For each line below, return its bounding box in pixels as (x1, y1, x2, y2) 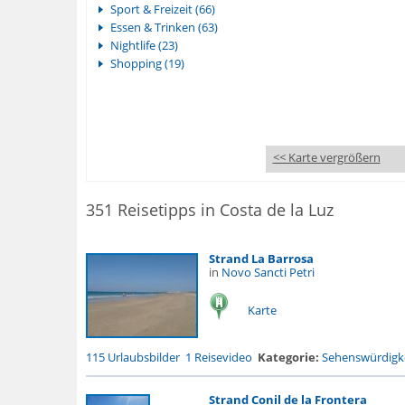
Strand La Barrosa (208, 250, 314, 267)
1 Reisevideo (184, 349, 252, 365)
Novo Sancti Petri (221, 264, 315, 280)
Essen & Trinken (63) (109, 19, 218, 35)
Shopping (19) (109, 55, 184, 71)
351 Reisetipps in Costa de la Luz (85, 199, 334, 221)
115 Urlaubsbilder (85, 349, 180, 365)
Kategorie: (257, 349, 319, 365)
